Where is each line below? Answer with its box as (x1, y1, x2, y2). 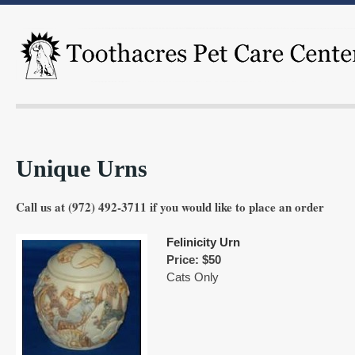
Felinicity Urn (166, 235, 240, 249)
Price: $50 (166, 253, 221, 266)
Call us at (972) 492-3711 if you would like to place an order (16, 198, 324, 216)
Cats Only (166, 270, 219, 284)
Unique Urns (16, 155, 147, 181)
